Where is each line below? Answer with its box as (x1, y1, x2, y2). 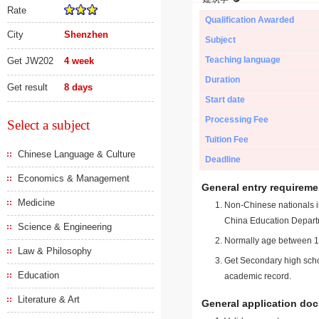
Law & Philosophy (18, 246, 92, 256)
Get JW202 (7, 56, 53, 66)
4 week (64, 56, 95, 66)
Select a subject (7, 117, 90, 132)
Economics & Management (18, 173, 130, 184)
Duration (205, 75, 240, 85)
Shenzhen (64, 29, 109, 40)
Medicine (18, 197, 55, 208)
